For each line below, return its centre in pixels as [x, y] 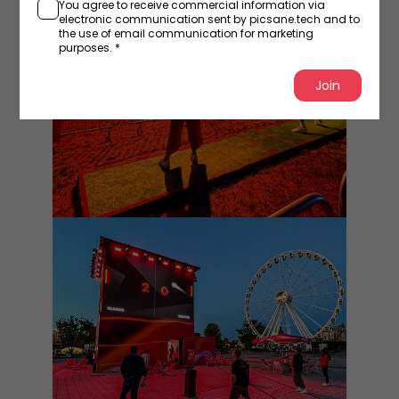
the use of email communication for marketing [187, 33]
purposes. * [90, 47]
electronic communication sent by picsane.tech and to [210, 19]
